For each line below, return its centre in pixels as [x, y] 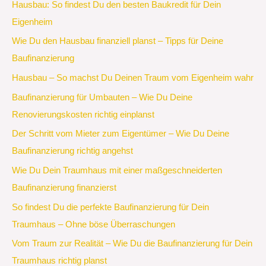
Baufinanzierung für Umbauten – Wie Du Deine [102, 97]
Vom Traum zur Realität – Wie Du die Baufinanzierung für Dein [132, 244]
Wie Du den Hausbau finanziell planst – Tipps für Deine [118, 41]
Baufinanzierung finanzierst [64, 188]
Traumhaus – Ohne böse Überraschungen [94, 224]
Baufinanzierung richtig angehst [72, 151]
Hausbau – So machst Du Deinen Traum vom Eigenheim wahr [133, 78]
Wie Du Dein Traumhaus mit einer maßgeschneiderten [117, 170]
